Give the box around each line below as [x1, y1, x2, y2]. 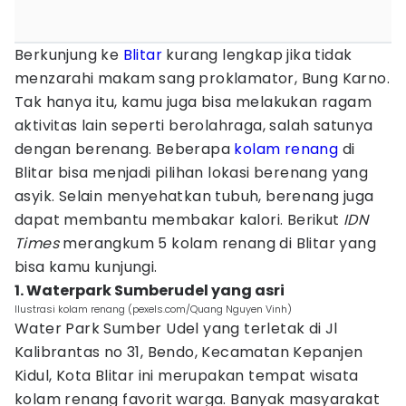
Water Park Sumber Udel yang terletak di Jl [14, 318, 338, 339]
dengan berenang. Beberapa [14, 139, 235, 159]
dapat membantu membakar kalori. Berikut [14, 209, 343, 230]
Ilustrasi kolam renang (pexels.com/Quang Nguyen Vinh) [14, 302, 292, 316]
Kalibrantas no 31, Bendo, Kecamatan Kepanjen [14, 342, 363, 362]
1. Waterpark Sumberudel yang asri [14, 280, 285, 301]
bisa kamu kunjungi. [14, 256, 158, 277]
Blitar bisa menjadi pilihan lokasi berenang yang [14, 162, 369, 183]
